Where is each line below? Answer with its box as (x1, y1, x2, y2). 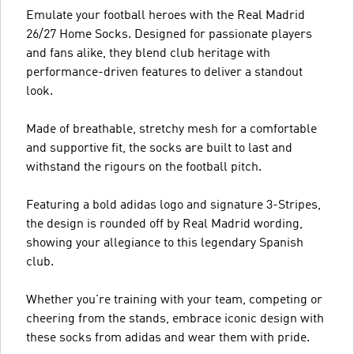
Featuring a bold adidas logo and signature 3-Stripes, (26, 199, 321, 212)
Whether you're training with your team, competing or (26, 294, 322, 307)
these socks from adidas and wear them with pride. (26, 332, 310, 345)
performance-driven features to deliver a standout (26, 66, 303, 79)
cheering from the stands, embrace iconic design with (26, 313, 324, 326)
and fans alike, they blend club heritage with (26, 47, 270, 60)
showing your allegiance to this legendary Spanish (26, 237, 303, 250)
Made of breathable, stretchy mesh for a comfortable (26, 123, 317, 136)
